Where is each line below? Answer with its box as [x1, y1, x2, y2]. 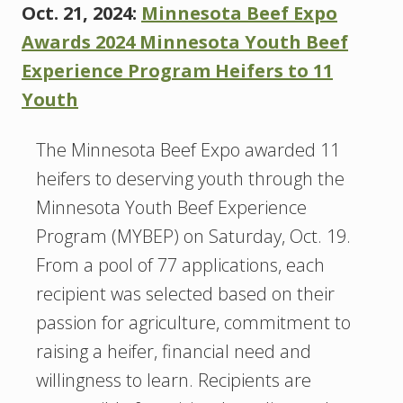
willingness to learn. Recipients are [36, 368, 311, 393]
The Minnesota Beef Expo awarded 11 [36, 138, 340, 163]
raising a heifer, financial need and [36, 339, 311, 364]
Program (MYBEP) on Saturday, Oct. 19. [36, 224, 351, 249]
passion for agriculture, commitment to [36, 310, 351, 336]
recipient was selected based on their [36, 282, 335, 307]
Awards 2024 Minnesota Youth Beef [22, 30, 348, 55]
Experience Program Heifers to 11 [22, 58, 333, 84]
